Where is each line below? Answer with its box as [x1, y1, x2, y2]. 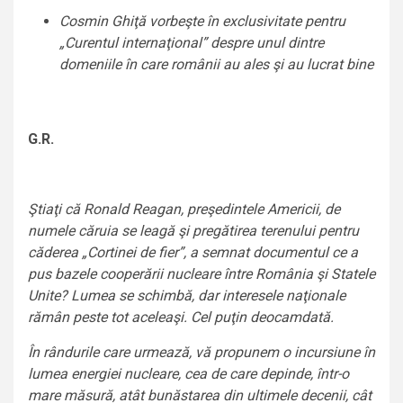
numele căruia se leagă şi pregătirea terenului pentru [28, 222, 359, 240]
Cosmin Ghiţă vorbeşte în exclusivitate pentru [59, 13, 345, 31]
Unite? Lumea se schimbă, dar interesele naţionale [28, 287, 345, 305]
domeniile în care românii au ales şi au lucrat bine [59, 56, 373, 74]
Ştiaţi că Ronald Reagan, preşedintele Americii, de [28, 201, 340, 219]
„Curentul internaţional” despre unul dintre [59, 34, 324, 52]
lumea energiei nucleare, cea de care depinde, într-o [28, 365, 349, 383]
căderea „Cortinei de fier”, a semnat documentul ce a [28, 244, 358, 262]
